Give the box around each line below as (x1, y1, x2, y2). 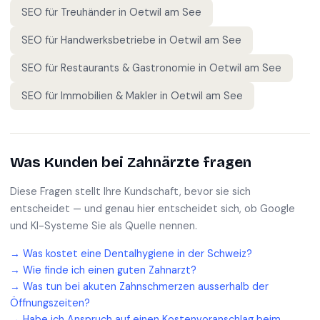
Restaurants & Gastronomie (61, 61, 196, 74)
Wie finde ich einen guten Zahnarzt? (23, 264, 196, 276)
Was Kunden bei (10, 154, 127, 171)
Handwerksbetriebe (61, 34, 156, 46)
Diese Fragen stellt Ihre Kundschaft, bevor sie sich (10, 185, 251, 198)
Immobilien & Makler (61, 89, 157, 102)
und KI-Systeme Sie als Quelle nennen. (10, 219, 197, 232)
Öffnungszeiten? (10, 296, 90, 309)
